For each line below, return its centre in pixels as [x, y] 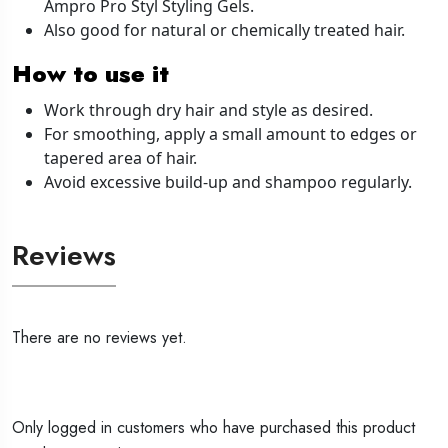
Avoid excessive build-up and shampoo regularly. [228, 181]
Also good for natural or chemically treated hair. [224, 29]
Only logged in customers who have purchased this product [213, 427]
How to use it [90, 73]
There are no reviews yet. [99, 337]
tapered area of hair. [120, 157]
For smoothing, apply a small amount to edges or [230, 133]
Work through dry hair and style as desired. [208, 109]
